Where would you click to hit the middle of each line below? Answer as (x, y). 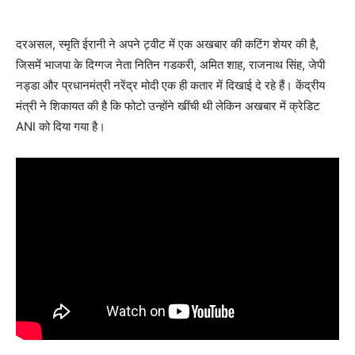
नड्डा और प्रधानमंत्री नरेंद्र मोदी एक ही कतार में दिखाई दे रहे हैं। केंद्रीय (170, 86)
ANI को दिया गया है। (61, 127)
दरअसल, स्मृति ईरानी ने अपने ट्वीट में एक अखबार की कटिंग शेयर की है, (167, 44)
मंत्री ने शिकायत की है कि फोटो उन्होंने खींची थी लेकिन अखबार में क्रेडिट (168, 106)
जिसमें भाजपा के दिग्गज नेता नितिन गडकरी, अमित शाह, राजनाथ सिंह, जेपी (170, 65)
